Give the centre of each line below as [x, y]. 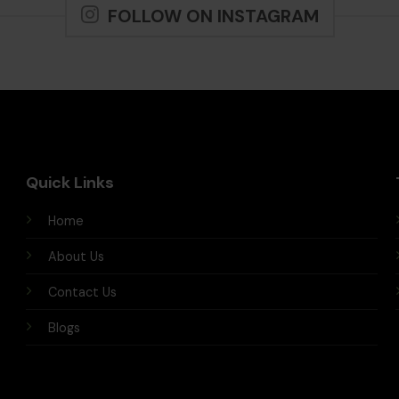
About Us [76, 256]
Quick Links [69, 183]
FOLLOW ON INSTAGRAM [213, 16]
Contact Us [82, 292]
